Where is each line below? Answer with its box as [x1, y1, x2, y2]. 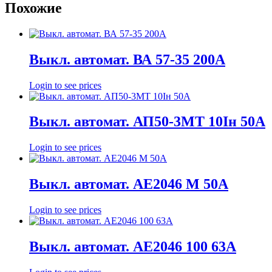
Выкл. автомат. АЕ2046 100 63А [29, 239, 236, 255]
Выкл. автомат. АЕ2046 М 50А [29, 176, 228, 192]
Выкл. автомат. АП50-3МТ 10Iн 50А [29, 114, 265, 130]
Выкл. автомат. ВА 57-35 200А [29, 51, 225, 67]
